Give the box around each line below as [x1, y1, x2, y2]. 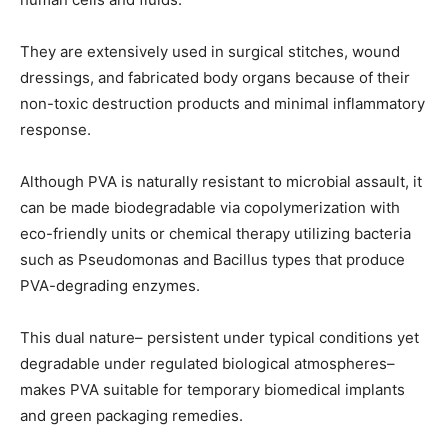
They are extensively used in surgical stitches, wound [20, 42, 400, 62]
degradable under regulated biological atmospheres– [20, 354, 395, 374]
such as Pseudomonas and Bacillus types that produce [20, 250, 405, 270]
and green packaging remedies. [20, 406, 243, 426]
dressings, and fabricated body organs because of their [20, 68, 410, 88]
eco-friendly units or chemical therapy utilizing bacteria [20, 224, 411, 244]
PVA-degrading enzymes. [20, 276, 200, 296]
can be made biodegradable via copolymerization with [20, 198, 400, 218]
